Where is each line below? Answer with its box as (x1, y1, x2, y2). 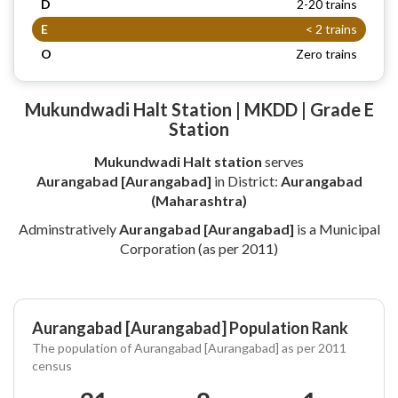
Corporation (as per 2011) (120, 239, 278, 257)
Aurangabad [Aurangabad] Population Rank (32, 317, 348, 338)
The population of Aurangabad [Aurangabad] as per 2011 (32, 339, 346, 355)
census (32, 357, 72, 373)
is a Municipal (293, 219, 380, 237)
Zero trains (296, 45, 357, 61)
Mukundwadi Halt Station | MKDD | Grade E (24, 98, 374, 120)
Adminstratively (18, 219, 119, 237)
